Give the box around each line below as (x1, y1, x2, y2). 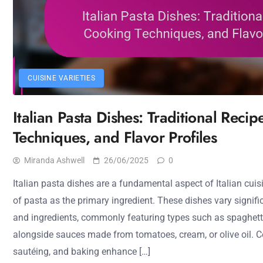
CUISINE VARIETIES (28, 74, 96, 82)
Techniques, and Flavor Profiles (13, 126, 217, 149)
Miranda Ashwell (24, 156, 85, 165)
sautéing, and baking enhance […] (13, 246, 150, 257)
